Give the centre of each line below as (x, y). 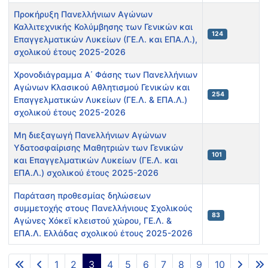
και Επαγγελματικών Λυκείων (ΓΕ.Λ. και (96, 160)
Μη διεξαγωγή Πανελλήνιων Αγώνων (90, 135)
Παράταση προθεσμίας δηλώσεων (82, 196)
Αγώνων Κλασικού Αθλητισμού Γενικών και (102, 87)
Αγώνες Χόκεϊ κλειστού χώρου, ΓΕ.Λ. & (93, 221)
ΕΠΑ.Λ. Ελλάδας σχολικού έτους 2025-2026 (103, 233)
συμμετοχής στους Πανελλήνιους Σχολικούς (103, 208)
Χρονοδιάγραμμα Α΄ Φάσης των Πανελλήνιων (106, 75)
